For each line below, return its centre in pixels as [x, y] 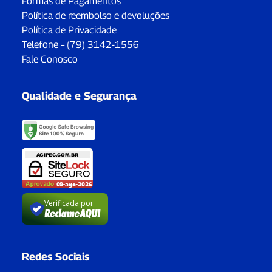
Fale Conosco [50, 59]
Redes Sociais [56, 256]
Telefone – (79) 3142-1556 [80, 44]
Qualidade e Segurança [79, 95]
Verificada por [69, 203]
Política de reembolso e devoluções [96, 15]
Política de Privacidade [69, 30]
